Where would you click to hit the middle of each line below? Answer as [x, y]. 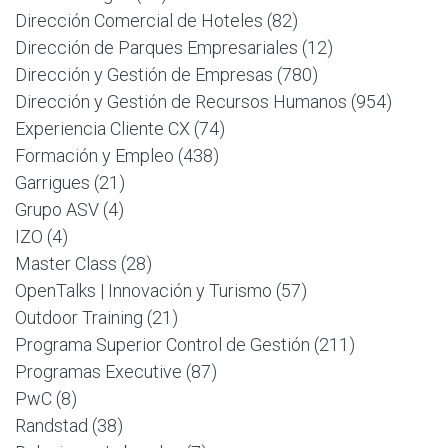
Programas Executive [98, 371]
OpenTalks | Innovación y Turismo [143, 290]
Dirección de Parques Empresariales [156, 47]
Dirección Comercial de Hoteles [139, 20]
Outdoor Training [79, 317]
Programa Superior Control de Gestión [162, 344]
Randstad [51, 425]
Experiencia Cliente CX [102, 128]
